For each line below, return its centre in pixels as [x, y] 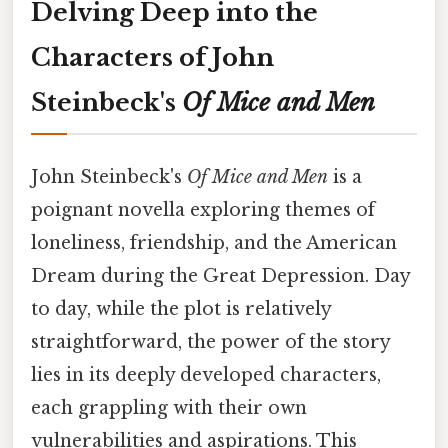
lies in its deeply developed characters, [206, 374]
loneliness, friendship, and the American [214, 242]
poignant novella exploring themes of [203, 209]
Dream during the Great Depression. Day [220, 275]
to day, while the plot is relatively [181, 308]
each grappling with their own [169, 407]
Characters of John [152, 57]
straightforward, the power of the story [210, 341]
